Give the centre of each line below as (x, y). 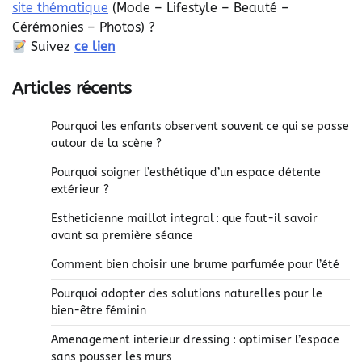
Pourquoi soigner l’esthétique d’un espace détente (186, 173)
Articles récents (72, 88)
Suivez (51, 47)
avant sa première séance (122, 236)
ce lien (95, 47)
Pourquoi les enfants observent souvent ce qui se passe (200, 127)
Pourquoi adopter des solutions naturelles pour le (187, 294)
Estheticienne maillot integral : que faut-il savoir (184, 219)
